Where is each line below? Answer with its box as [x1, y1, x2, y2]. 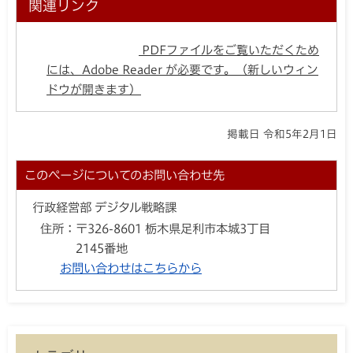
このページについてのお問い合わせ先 [24, 169, 225, 182]
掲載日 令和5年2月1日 [227, 128, 337, 140]
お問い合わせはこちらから [60, 262, 202, 275]
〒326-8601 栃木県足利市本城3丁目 [76, 222, 270, 236]
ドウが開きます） [46, 84, 141, 95]
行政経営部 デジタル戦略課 [32, 201, 176, 214]
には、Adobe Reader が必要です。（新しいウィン [46, 64, 318, 76]
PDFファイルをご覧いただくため [142, 44, 319, 56]
